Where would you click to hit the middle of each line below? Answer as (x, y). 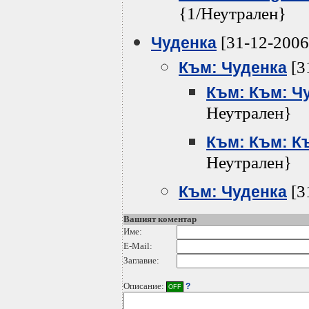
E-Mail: (138, 246)
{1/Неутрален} (232, 16)
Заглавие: (141, 260)
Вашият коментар (160, 219)
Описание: (145, 286)
